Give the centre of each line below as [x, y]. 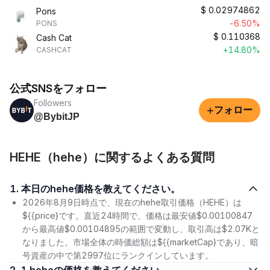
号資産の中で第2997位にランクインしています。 [118, 255]
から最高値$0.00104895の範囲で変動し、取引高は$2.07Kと [141, 229]
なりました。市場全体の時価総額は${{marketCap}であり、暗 [140, 242]
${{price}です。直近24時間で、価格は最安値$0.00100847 [137, 215]
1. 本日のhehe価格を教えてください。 [101, 189]
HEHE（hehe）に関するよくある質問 [112, 157]
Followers [53, 103]
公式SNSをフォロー [58, 88]
